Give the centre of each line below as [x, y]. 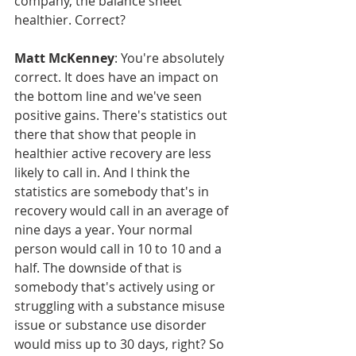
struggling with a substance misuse [121, 306]
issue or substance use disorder [112, 325]
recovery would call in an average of [123, 210]
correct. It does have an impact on [118, 77]
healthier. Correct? [70, 19]
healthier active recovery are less [114, 153]
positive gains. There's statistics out [122, 115]
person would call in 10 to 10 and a [120, 248]
